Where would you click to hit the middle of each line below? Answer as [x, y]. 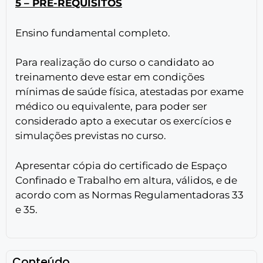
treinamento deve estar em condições [110, 77]
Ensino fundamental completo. [93, 33]
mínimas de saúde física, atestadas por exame [129, 92]
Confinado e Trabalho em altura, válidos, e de [126, 180]
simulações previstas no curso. [91, 136]
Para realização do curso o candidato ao [115, 63]
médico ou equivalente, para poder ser [111, 107]
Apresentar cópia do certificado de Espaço [121, 165]
